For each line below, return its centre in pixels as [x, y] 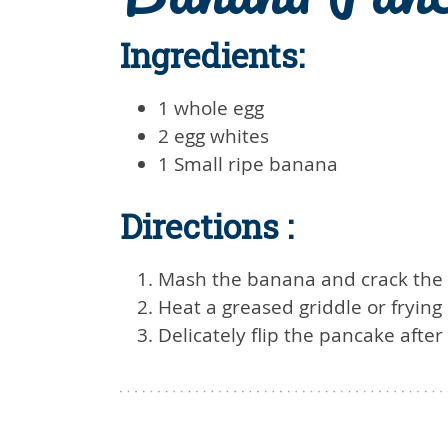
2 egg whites [213, 136]
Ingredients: [212, 55]
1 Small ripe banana [248, 164]
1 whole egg [211, 108]
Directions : [206, 226]
